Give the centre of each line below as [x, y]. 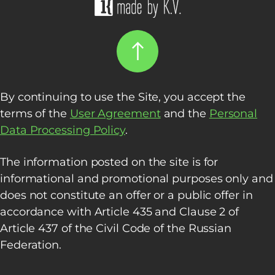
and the [185, 113]
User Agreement [115, 113]
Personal [233, 113]
